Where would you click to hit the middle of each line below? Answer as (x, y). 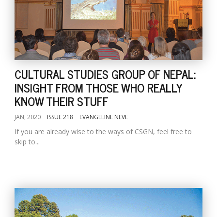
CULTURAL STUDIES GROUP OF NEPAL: (105, 74)
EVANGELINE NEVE (104, 117)
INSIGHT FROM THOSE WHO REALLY (98, 87)
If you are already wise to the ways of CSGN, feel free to (103, 132)
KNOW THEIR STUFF (62, 101)
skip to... (27, 142)
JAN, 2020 (28, 117)
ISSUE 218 (60, 117)
